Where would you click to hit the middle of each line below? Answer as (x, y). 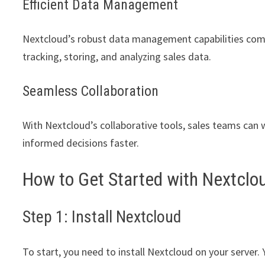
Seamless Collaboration (91, 91)
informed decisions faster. (81, 143)
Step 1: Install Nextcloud (102, 216)
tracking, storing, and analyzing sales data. (117, 56)
